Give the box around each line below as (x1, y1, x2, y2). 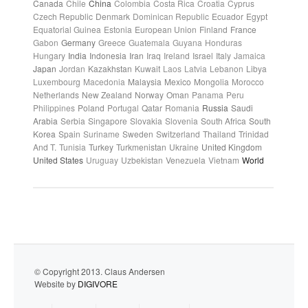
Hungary (33, 49, 65, 61)
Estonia (104, 23, 132, 35)
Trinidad (239, 128, 269, 140)
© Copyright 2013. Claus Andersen (34, 265, 165, 277)
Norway (135, 89, 164, 100)
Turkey (89, 141, 113, 153)
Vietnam (208, 154, 239, 166)
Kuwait (135, 63, 160, 74)
